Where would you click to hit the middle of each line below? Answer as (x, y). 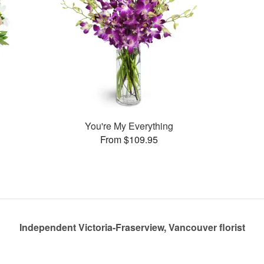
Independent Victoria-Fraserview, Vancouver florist (132, 227)
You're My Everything (129, 126)
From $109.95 (129, 139)
